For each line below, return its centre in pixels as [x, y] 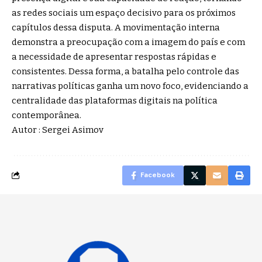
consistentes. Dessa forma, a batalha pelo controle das [125, 71]
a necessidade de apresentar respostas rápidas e [114, 56]
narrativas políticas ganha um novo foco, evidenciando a [130, 86]
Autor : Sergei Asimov [58, 130]
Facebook [158, 175]
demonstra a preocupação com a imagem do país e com [128, 42]
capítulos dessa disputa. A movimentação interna [116, 27]
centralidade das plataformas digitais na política [115, 100]
